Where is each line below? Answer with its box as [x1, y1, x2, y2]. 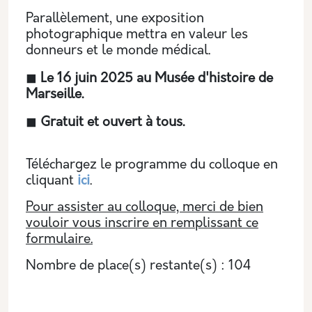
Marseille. [26, 88, 87, 102]
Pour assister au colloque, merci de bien [26, 201, 263, 214]
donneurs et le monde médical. [26, 45, 210, 58]
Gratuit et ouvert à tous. [40, 116, 185, 130]
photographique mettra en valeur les [26, 29, 248, 42]
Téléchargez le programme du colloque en [26, 159, 278, 172]
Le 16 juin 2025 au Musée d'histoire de [40, 72, 273, 86]
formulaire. [26, 233, 93, 247]
